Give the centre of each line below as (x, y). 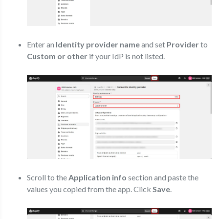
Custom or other (57, 56)
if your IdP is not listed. (126, 56)
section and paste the (163, 177)
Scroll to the (48, 177)
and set (153, 44)
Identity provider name (98, 44)
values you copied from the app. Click (90, 189)
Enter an (41, 44)
